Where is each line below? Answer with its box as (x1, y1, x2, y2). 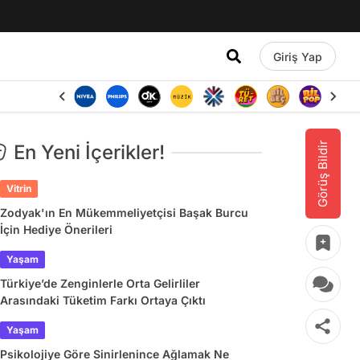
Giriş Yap (272, 49, 322, 63)
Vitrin (6, 182, 31, 194)
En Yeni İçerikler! (14, 141, 165, 164)
